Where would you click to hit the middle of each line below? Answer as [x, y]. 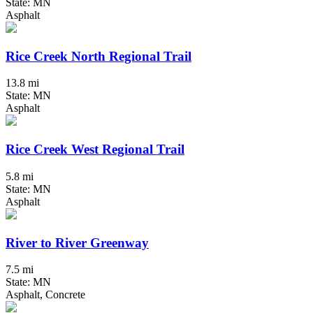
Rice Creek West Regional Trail [95, 150]
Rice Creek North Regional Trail [99, 56]
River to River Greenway [77, 242]
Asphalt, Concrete [45, 295]
